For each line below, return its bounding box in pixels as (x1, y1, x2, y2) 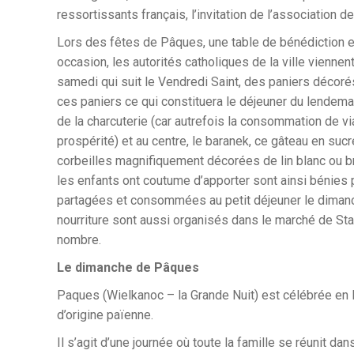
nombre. (57, 232, 101, 247)
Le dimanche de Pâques (57, 260, 199, 275)
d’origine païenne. (57, 307, 153, 322)
